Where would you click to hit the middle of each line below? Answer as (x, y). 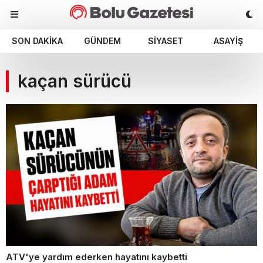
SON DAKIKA (37, 41)
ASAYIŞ (228, 41)
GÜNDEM (102, 41)
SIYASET (165, 41)
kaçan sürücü (75, 81)
